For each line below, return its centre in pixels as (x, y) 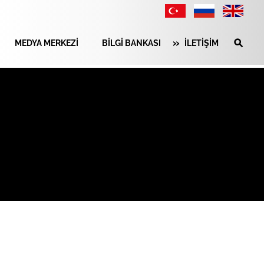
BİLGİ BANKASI (131, 43)
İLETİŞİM (202, 43)
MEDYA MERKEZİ (47, 43)
